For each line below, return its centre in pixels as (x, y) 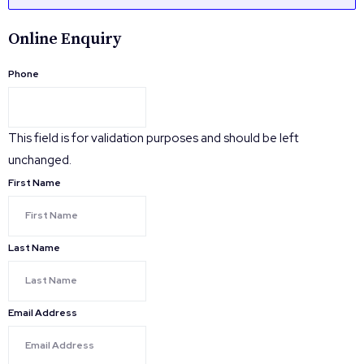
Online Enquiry (65, 39)
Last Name (34, 247)
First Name (35, 182)
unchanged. (40, 160)
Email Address (43, 312)
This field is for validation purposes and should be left (153, 138)
